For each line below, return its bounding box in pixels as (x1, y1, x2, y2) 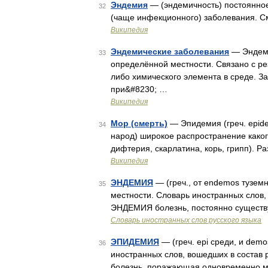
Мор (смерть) (111, 118, 167, 128)
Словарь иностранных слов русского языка (111, 216, 261, 224)
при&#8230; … (111, 84, 167, 94)
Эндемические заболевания (111, 47, 229, 56)
